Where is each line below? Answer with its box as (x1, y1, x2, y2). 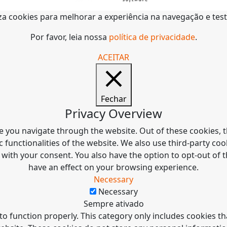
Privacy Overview (65, 104, 162, 122)
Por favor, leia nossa (30, 31, 109, 43)
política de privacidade (108, 31, 195, 43)
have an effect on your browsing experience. (28, 161, 199, 173)
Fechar (100, 93, 127, 104)
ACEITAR (98, 51, 129, 63)
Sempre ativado (83, 198, 144, 209)
